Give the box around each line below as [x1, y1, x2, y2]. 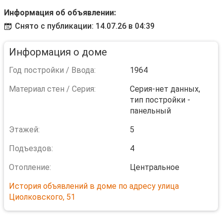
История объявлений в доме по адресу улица [9, 181, 179, 191]
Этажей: [9, 125, 40, 134]
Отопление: [9, 163, 51, 172]
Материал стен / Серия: [9, 84, 96, 94]
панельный [130, 106, 171, 115]
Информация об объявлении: [4, 8, 116, 17]
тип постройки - [130, 95, 190, 105]
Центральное [130, 163, 179, 172]
